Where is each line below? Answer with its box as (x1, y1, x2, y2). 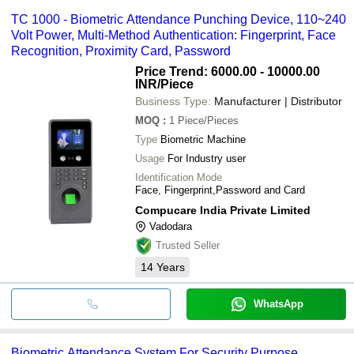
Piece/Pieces (178, 114, 239, 126)
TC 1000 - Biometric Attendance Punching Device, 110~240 (11, 12, 346, 26)
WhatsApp (253, 297, 303, 310)
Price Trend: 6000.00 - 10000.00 (135, 64, 320, 78)
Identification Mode (135, 171, 222, 183)
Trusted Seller (156, 239, 220, 251)
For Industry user (168, 152, 246, 164)
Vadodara (149, 220, 192, 232)
